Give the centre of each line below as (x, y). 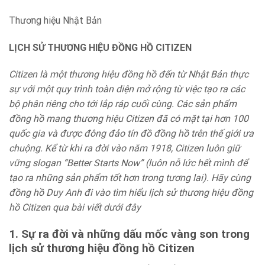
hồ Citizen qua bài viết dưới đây (75, 208)
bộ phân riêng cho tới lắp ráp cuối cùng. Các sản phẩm (123, 104)
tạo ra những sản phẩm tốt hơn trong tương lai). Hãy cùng (130, 178)
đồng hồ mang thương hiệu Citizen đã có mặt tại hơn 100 (129, 119)
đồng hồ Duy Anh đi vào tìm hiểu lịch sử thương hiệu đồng (131, 193)
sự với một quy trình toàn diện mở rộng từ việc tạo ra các (127, 89)
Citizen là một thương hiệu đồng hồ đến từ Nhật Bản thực (129, 75)
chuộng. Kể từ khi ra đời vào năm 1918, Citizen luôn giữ (125, 148)
